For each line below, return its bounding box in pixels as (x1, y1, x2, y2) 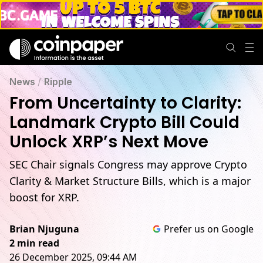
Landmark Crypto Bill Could (9, 111, 240, 134)
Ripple (44, 76, 72, 87)
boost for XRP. (9, 190, 79, 204)
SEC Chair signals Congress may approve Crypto (9, 157, 247, 171)
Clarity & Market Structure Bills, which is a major (9, 174, 251, 188)
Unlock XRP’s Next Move (9, 130, 208, 153)
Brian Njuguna (9, 222, 79, 235)
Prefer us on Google (164, 222, 254, 235)
